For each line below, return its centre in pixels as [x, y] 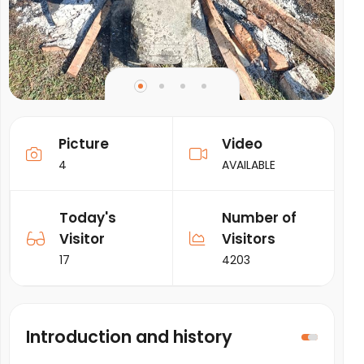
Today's [88, 218]
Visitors [248, 239]
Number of [259, 218]
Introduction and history [129, 337]
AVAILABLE [248, 165]
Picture [84, 144]
